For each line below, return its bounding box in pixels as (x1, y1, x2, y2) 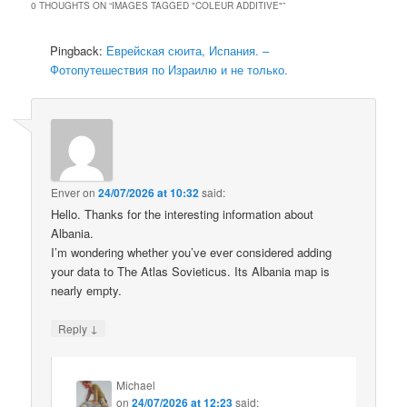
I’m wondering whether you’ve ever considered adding (51, 243, 333, 261)
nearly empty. (51, 281, 123, 299)
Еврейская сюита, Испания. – (106, 42, 270, 60)
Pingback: (50, 42, 107, 60)
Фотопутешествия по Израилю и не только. (50, 61, 289, 79)
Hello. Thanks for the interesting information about (51, 204, 314, 223)
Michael (116, 376, 156, 392)
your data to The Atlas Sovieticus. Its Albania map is (51, 262, 331, 280)
